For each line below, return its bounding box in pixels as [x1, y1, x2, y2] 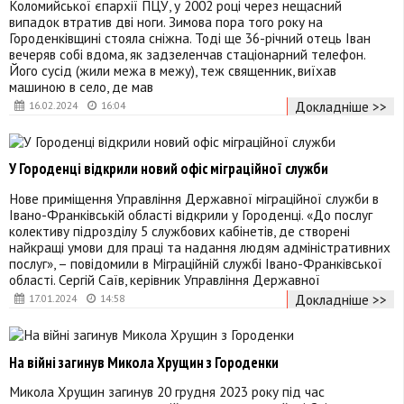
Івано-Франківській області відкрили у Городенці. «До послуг [9, 206, 372, 225]
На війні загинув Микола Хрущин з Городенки [9, 352, 279, 372]
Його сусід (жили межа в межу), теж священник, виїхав [9, 61, 336, 80]
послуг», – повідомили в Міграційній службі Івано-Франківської [9, 254, 382, 273]
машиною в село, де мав [9, 78, 153, 96]
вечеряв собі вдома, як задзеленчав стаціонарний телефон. [9, 45, 365, 64]
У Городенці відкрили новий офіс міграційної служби [9, 159, 328, 179]
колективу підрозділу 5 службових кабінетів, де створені [9, 222, 350, 241]
